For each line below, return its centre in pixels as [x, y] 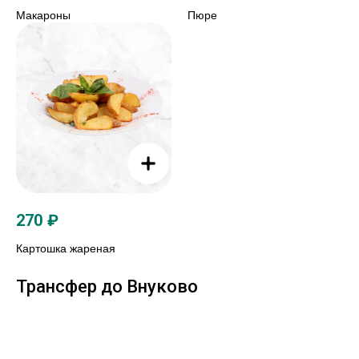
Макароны [43, 15]
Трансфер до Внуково [107, 287]
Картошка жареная [66, 249]
